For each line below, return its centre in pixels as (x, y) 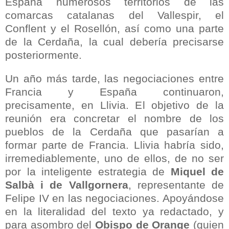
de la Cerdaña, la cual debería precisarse (114, 41)
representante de (178, 185)
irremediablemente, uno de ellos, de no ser (114, 158)
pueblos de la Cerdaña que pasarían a (114, 131)
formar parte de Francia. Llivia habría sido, (114, 145)
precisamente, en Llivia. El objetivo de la (114, 105)
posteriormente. (43, 55)
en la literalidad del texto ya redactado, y (114, 211)
